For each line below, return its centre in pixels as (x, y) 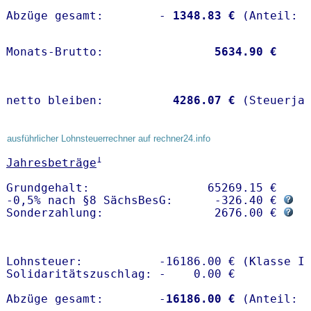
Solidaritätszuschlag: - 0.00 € (121, 274)
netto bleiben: (86, 101)
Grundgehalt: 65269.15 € (145, 188)
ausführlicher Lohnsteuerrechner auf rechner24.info (109, 139)
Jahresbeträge (51, 163)
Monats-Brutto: (107, 52)
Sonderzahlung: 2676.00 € (145, 213)
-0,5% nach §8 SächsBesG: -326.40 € (145, 201)
